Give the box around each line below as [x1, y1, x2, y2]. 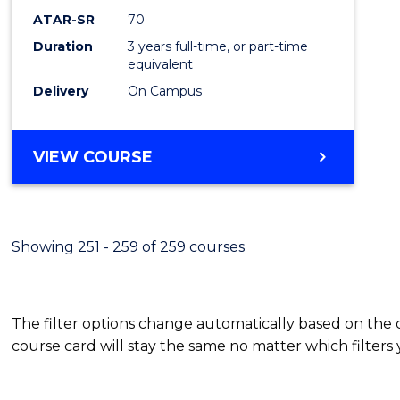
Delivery [33, 82, 89, 99]
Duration [33, 37, 94, 54]
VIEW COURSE [33, 146, 154, 167]
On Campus [128, 82, 203, 99]
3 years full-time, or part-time [128, 37, 309, 54]
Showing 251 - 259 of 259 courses [12, 237, 246, 255]
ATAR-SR [33, 11, 96, 28]
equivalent [128, 55, 194, 72]
